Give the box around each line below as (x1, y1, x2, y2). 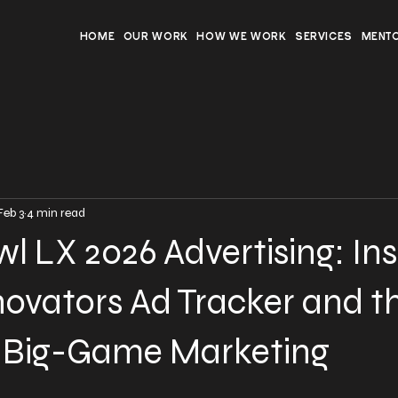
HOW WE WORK (196, 33, 287, 43)
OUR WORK (123, 33, 188, 43)
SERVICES (294, 33, 354, 43)
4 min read (27, 205, 85, 221)
